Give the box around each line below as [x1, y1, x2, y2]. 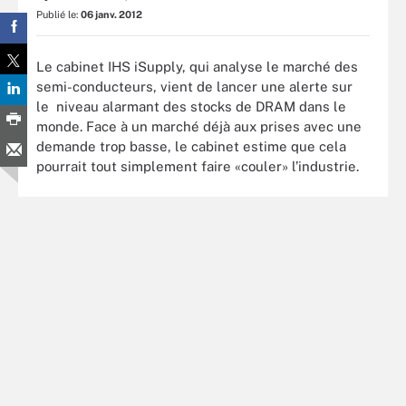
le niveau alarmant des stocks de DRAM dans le [36, 98, 346, 114]
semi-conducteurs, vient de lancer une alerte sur [36, 78, 353, 94]
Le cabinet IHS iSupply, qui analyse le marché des [36, 58, 358, 74]
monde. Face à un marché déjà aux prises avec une [36, 118, 362, 134]
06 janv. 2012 [81, 9, 142, 20]
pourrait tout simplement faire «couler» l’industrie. [36, 158, 359, 174]
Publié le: [36, 9, 81, 20]
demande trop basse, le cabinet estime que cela [36, 138, 346, 154]
